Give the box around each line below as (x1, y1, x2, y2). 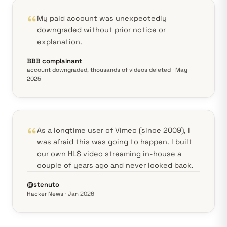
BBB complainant (27, 57, 82, 65)
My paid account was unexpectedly (37, 14, 167, 23)
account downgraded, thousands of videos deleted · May (27, 66, 187, 73)
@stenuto (27, 180, 59, 189)
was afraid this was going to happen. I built (37, 137, 192, 146)
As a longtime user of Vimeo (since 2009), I (37, 126, 190, 135)
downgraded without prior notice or (37, 25, 166, 34)
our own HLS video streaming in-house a (37, 149, 181, 158)
